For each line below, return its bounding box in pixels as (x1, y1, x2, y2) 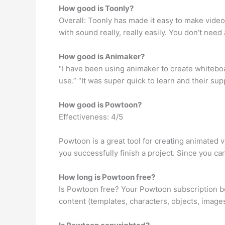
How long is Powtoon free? (59, 172, 155, 182)
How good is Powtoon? (59, 99, 142, 109)
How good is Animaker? (59, 51, 145, 61)
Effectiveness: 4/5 (59, 111, 123, 122)
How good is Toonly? (59, 3, 134, 13)
